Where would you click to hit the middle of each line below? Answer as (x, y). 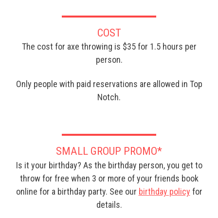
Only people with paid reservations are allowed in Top (109, 84)
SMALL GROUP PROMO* (109, 151)
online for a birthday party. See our (77, 191)
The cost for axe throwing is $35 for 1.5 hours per (109, 47)
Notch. (109, 97)
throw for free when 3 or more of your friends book (109, 178)
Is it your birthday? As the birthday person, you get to (109, 165)
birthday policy (164, 191)
